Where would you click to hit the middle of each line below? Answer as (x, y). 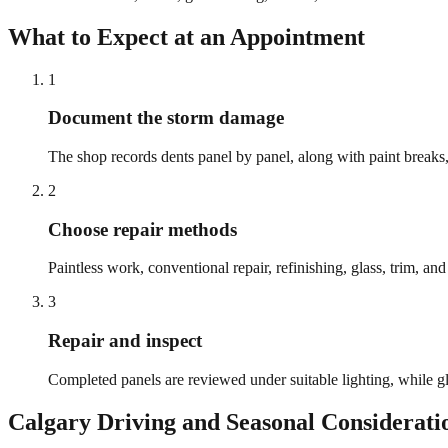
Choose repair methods (142, 229)
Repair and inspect (125, 341)
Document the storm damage (166, 118)
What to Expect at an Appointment (186, 36)
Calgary (49, 421)
